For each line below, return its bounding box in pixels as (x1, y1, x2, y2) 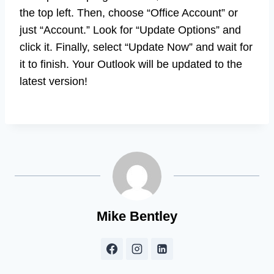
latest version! (20, 75, 87, 87)
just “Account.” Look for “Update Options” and (20, 23, 241, 36)
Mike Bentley (97, 208, 177, 224)
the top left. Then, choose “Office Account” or (20, 6, 238, 19)
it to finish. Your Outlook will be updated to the (20, 57, 242, 70)
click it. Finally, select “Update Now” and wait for (20, 40, 253, 53)
